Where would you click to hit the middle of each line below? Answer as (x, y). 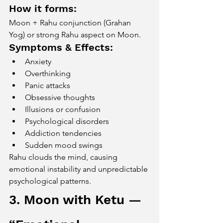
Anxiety (38, 61)
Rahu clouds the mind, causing (64, 157)
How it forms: (43, 8)
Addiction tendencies (63, 133)
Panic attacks (48, 85)
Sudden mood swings (64, 145)
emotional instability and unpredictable (79, 169)
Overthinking (48, 73)
